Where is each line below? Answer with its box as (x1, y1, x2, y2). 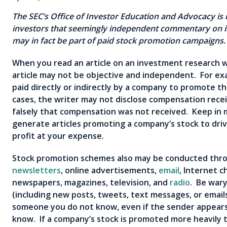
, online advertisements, (61, 164, 159, 176)
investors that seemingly (12, 22, 107, 34)
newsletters (12, 164, 61, 176)
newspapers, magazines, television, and (12, 176, 170, 188)
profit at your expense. (12, 130, 104, 141)
